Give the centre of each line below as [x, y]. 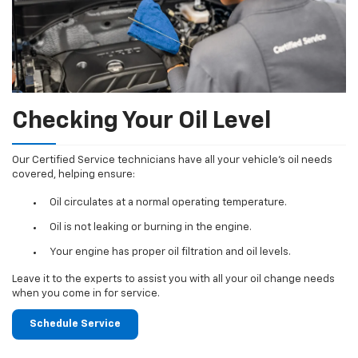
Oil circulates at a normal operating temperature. [168, 202]
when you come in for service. [86, 294]
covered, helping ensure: [74, 175]
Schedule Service [75, 324]
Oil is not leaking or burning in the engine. [150, 227]
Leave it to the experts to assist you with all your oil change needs [173, 280]
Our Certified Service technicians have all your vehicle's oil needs [172, 161]
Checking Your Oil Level [141, 122]
